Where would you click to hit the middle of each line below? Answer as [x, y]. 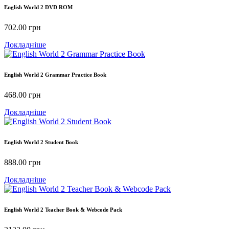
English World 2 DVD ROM [38, 7]
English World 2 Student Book [41, 142]
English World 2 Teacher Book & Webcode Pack [63, 209]
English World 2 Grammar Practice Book [55, 74]
